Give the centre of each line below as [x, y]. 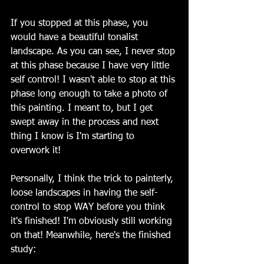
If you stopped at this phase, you [81, 23]
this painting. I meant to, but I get [83, 108]
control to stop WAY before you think [89, 207]
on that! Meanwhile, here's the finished [92, 235]
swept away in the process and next [86, 122]
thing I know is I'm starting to [74, 136]
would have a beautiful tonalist [76, 37]
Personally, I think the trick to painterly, [93, 179]
